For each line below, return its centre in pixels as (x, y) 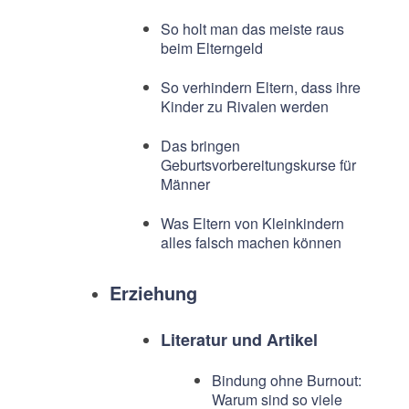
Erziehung (153, 293)
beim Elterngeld (211, 48)
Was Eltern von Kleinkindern (252, 224)
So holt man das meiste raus (252, 29)
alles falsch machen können (251, 243)
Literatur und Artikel (239, 340)
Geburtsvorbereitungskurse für (258, 165)
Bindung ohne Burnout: (286, 381)
